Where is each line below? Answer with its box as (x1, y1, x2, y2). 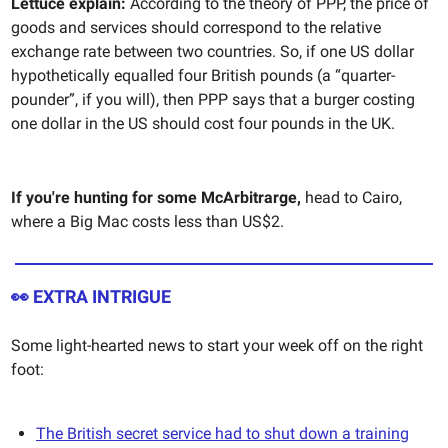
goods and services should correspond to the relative (11, 17, 381, 37)
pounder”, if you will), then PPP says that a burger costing (11, 89, 415, 109)
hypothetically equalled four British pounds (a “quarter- (11, 65, 395, 85)
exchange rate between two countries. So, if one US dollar (11, 41, 414, 61)
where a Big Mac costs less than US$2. (11, 211, 284, 231)
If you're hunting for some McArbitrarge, (11, 187, 301, 207)
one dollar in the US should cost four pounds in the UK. (11, 113, 395, 133)
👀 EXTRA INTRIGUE (11, 285, 171, 307)
